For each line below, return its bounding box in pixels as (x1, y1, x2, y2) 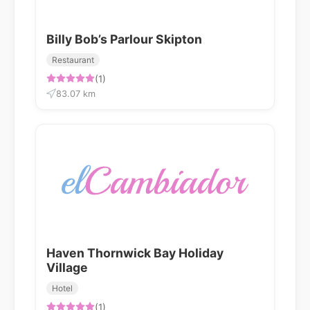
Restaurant (52, 54, 94, 65)
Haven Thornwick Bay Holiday (46, 245, 224, 260)
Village (46, 259, 88, 275)
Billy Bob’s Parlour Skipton (46, 31, 202, 46)
